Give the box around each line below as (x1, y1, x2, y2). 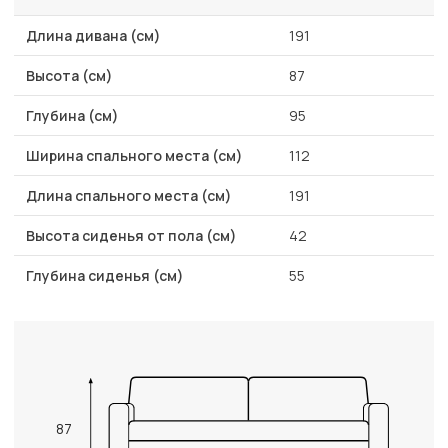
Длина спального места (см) (26, 186, 232, 206)
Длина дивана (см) (26, 26, 161, 46)
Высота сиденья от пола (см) (26, 226, 237, 246)
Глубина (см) (26, 106, 119, 126)
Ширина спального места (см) (26, 146, 243, 166)
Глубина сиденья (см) (26, 266, 184, 286)
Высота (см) (26, 66, 113, 86)
